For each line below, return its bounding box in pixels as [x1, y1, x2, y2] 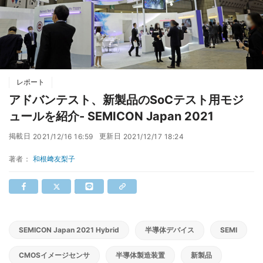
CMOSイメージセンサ [19, 251, 90, 260]
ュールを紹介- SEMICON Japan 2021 [9, 109, 214, 124]
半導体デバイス [145, 225, 194, 235]
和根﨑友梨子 [32, 154, 75, 164]
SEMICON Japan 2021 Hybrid [19, 225, 119, 235]
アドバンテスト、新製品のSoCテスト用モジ [9, 93, 244, 107]
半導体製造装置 [116, 251, 165, 260]
